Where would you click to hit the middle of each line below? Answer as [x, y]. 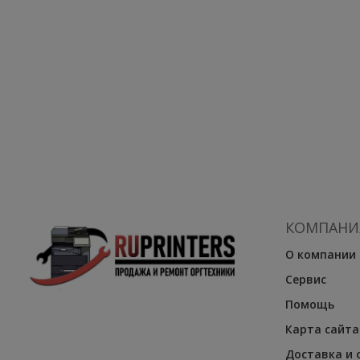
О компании [320, 254]
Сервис [305, 279]
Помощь [309, 304]
